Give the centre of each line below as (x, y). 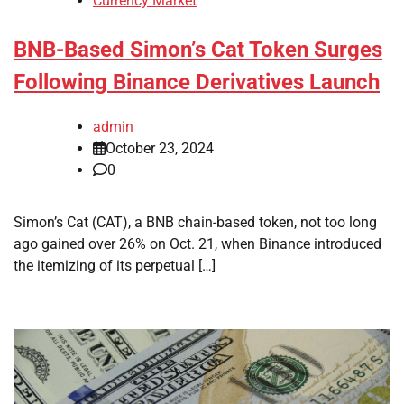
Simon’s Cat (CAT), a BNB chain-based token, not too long (195, 222)
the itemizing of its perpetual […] (115, 265)
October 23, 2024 (160, 148)
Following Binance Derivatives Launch (197, 83)
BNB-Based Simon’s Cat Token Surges (198, 50)
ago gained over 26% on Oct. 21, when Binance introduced (197, 243)
